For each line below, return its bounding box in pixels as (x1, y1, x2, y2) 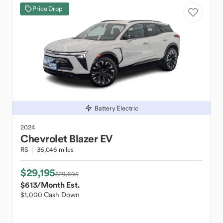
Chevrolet (20, 132, 67, 145)
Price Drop (32, 4, 63, 13)
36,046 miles (36, 145, 74, 154)
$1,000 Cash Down (20, 190, 80, 199)
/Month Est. (37, 180, 80, 190)
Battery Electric (95, 104, 138, 112)
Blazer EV (69, 132, 112, 145)
